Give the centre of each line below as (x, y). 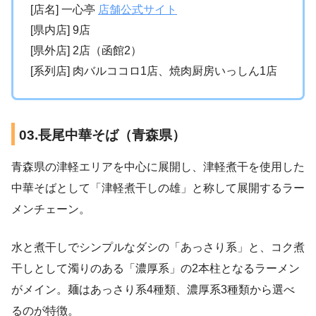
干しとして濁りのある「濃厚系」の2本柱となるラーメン (156, 268)
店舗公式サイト (138, 9)
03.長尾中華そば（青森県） (102, 135)
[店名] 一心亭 (64, 9)
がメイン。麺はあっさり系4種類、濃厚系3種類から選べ (153, 289)
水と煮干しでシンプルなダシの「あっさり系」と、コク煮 (158, 247)
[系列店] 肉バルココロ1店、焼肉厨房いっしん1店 (154, 71)
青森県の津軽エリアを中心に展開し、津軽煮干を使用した (158, 166)
